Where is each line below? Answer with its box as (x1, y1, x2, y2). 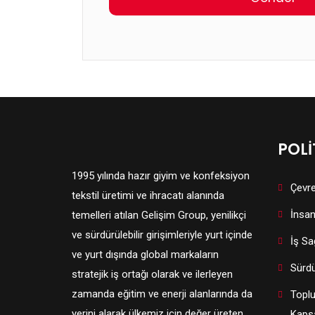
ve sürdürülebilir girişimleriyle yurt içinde (72, 229, 252, 241)
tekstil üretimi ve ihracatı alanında (72, 189, 224, 202)
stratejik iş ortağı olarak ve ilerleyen (72, 268, 233, 281)
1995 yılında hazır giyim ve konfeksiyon (72, 169, 250, 182)
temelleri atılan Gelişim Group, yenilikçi (72, 209, 246, 221)
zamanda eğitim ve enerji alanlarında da (72, 288, 252, 300)
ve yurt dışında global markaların (72, 248, 219, 261)
